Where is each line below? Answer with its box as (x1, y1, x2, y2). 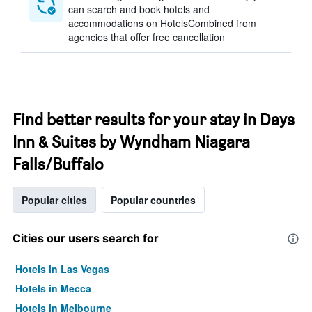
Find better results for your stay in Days (13, 109, 295, 130)
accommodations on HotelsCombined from (68, 16, 256, 30)
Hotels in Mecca (15, 281, 91, 295)
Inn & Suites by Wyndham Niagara (13, 132, 250, 152)
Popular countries (111, 193, 196, 207)
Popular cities (22, 193, 87, 207)
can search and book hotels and (68, 2, 210, 16)
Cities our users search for (13, 231, 159, 245)
